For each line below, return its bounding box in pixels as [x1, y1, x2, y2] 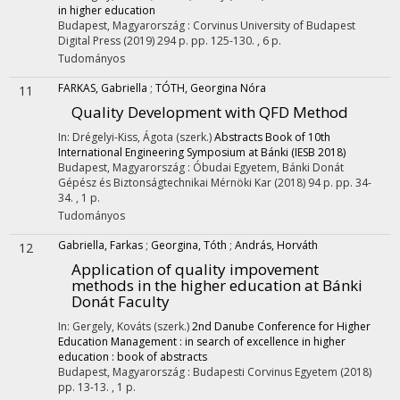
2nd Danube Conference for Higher [192, 319, 371, 334]
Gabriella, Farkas [58, 237, 143, 253]
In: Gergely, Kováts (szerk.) [58, 319, 192, 334]
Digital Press [58, 33, 121, 48]
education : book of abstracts [58, 349, 207, 364]
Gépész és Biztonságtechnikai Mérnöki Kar [58, 175, 271, 190]
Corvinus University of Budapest [193, 18, 355, 33]
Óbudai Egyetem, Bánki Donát [193, 160, 344, 175]
